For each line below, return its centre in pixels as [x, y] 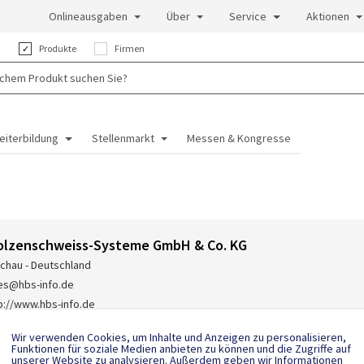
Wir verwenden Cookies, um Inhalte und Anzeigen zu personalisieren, [179, 337]
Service [248, 16]
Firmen [129, 49]
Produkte [56, 49]
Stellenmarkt [123, 139]
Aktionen [327, 16]
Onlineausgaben [88, 16]
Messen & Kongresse [239, 139]
